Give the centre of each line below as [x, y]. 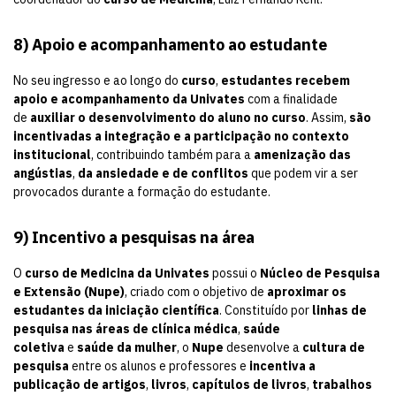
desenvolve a [263, 348]
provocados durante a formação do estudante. [142, 192]
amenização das [302, 155]
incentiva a [282, 366]
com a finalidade [291, 99]
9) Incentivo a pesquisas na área [134, 238]
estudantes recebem [286, 81]
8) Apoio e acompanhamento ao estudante [170, 45]
